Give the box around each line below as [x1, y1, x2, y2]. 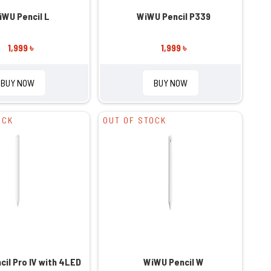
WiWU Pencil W [143, 255, 204, 267]
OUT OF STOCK [102, 114, 166, 125]
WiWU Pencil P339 [136, 10, 211, 22]
